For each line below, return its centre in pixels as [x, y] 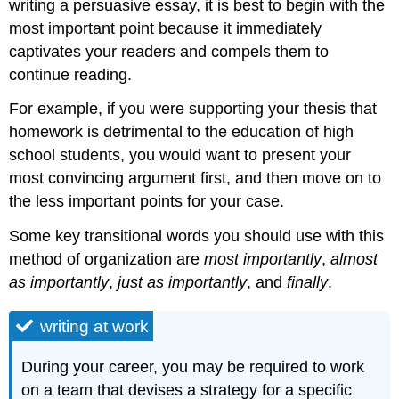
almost [354, 260]
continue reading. [71, 74]
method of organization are [107, 260]
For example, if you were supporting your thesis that [193, 109]
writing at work [95, 327]
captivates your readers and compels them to [169, 51]
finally [308, 283]
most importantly [263, 260]
